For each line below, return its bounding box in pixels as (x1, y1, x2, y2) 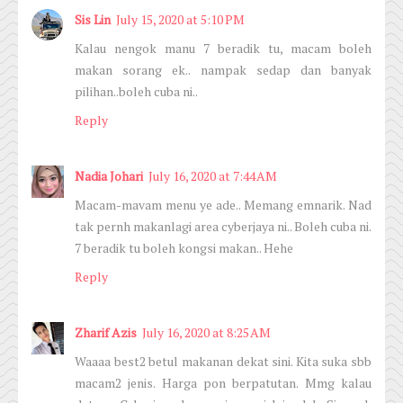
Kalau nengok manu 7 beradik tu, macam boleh (75, 40, 372, 58)
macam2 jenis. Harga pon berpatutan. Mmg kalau (75, 374, 372, 392)
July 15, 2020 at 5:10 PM (116, 11, 245, 29)
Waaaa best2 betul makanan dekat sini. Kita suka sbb (75, 353, 372, 371)
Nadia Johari (75, 167, 143, 185)
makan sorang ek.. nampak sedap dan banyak (75, 61, 372, 79)
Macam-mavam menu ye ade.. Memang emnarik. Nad (75, 196, 372, 214)
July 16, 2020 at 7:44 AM (148, 167, 277, 185)
